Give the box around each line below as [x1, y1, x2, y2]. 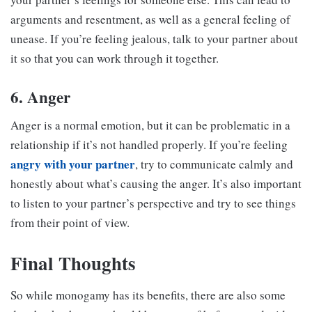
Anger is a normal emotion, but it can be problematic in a [10, 117, 290, 134]
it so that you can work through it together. [10, 49, 219, 66]
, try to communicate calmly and [135, 156, 293, 173]
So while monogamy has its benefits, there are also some [10, 286, 286, 303]
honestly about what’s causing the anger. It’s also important [10, 175, 302, 192]
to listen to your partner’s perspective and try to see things [10, 195, 296, 212]
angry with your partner [10, 155, 135, 173]
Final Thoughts [10, 249, 136, 277]
